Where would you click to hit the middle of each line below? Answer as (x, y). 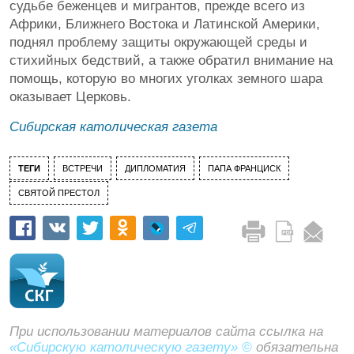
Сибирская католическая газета (113, 127)
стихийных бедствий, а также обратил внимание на (171, 60)
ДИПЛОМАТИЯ (155, 168)
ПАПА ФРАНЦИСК (244, 168)
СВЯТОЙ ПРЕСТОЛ (59, 193)
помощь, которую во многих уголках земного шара (166, 79)
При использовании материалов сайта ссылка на (166, 331)
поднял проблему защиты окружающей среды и (158, 42)
